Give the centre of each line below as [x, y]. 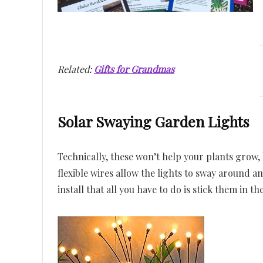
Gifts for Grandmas [134, 69]
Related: [76, 69]
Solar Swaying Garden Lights [154, 121]
